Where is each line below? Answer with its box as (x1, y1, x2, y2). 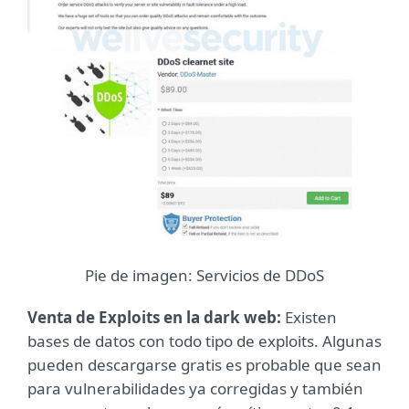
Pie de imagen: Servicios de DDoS (85, 264, 324, 286)
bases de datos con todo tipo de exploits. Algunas (27, 330, 382, 351)
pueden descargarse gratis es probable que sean (27, 353, 382, 375)
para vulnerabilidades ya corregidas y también (27, 377, 363, 399)
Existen (281, 306, 337, 328)
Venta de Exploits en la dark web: (27, 306, 281, 328)
